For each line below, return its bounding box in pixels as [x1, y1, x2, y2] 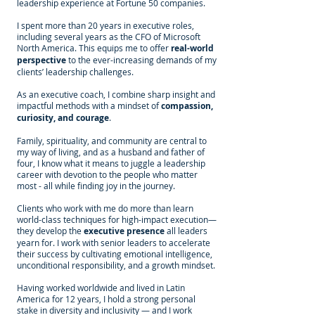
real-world [171, 42, 214, 54]
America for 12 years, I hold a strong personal [17, 293, 195, 304]
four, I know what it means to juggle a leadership [17, 157, 205, 169]
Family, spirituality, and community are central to [17, 135, 207, 146]
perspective [17, 54, 66, 66]
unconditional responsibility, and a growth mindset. [17, 259, 215, 271]
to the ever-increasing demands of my [66, 54, 217, 65]
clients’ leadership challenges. [17, 66, 136, 77]
